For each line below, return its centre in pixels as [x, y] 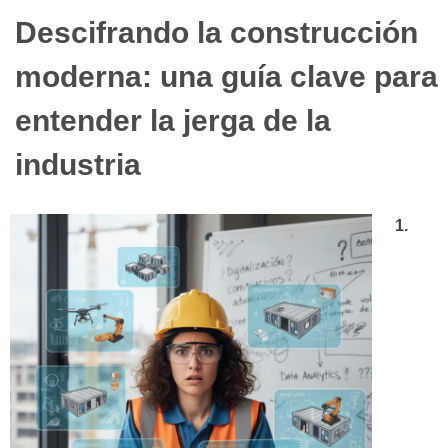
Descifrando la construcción [216, 33]
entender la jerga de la [173, 121]
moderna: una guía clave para [226, 77]
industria [78, 165]
